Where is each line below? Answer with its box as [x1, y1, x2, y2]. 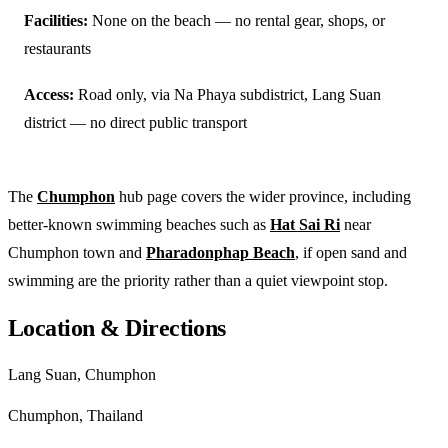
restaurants [24, 39, 91, 57]
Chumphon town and [8, 243, 146, 261]
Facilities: [24, 11, 88, 29]
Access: [24, 85, 74, 103]
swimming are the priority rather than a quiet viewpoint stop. [8, 271, 388, 289]
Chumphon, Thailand [8, 406, 143, 424]
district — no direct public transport [24, 113, 247, 131]
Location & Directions [8, 314, 226, 341]
